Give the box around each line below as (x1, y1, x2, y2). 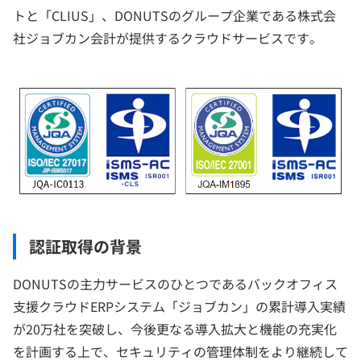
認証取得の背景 (29, 234, 142, 258)
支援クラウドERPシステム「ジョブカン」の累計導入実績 (13, 296, 346, 316)
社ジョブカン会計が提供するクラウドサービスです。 (13, 27, 322, 48)
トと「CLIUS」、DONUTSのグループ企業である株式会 (13, 5, 336, 25)
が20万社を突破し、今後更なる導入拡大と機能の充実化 (13, 318, 337, 338)
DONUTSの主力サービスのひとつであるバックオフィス (13, 273, 338, 293)
